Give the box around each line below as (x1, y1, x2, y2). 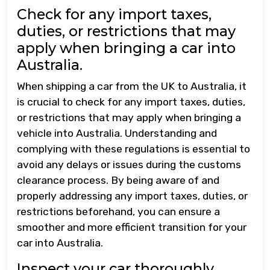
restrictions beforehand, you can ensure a (17, 206, 220, 218)
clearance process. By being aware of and (17, 174, 219, 186)
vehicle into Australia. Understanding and (17, 127, 217, 139)
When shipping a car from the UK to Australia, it (17, 80, 246, 92)
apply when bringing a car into (17, 39, 236, 57)
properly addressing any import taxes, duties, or (17, 190, 248, 202)
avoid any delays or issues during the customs (17, 159, 241, 171)
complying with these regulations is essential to (17, 143, 250, 155)
